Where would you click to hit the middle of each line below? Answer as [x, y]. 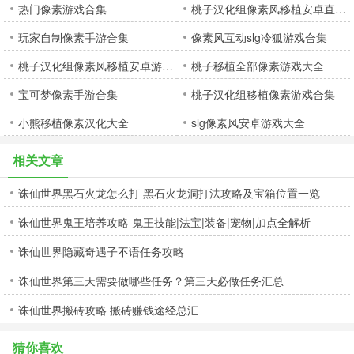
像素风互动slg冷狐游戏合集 [259, 37]
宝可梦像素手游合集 [68, 94]
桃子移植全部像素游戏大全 [258, 66]
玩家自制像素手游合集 [73, 37]
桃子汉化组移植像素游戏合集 [263, 94]
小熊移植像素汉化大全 [73, 122]
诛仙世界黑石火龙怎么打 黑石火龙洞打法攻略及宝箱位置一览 [169, 193]
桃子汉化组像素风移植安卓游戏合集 [168, 66]
